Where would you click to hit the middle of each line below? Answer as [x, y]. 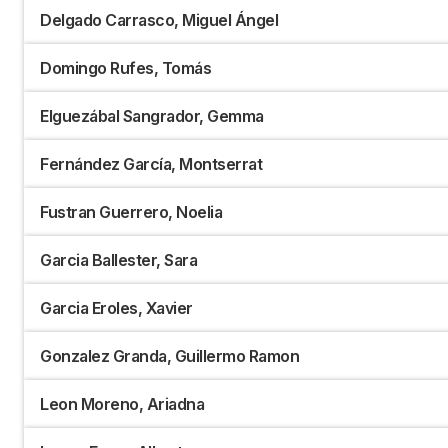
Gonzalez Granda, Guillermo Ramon [169, 356]
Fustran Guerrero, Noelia [131, 212]
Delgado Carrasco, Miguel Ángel [159, 20]
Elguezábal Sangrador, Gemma [152, 116]
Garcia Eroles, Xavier [116, 308]
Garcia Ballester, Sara [118, 260]
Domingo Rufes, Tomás [125, 68]
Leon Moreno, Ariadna [122, 404]
